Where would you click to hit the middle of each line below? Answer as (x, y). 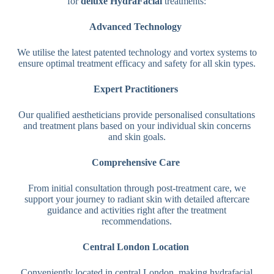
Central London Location (137, 246)
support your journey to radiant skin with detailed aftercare (137, 199)
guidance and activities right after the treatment (137, 210)
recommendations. (137, 221)
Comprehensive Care (137, 162)
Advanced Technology (136, 26)
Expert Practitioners (137, 89)
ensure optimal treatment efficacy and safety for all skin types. (137, 63)
